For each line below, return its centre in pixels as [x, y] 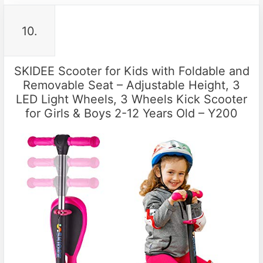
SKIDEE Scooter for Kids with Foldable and [131, 71]
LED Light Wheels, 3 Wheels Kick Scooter [131, 99]
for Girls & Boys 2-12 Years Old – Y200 [131, 113]
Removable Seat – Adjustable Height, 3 [131, 85]
